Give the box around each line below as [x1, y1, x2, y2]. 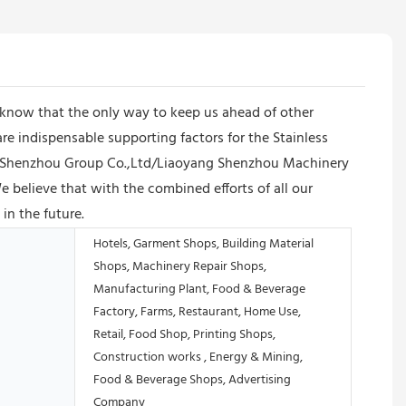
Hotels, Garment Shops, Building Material [93, 233, 314, 255]
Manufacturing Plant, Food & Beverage [93, 278, 305, 300]
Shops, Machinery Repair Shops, [93, 256, 266, 277]
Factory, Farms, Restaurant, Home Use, [93, 301, 301, 323]
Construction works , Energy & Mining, [93, 346, 303, 368]
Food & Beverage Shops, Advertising [93, 369, 291, 391]
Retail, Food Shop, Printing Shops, [93, 324, 275, 345]
